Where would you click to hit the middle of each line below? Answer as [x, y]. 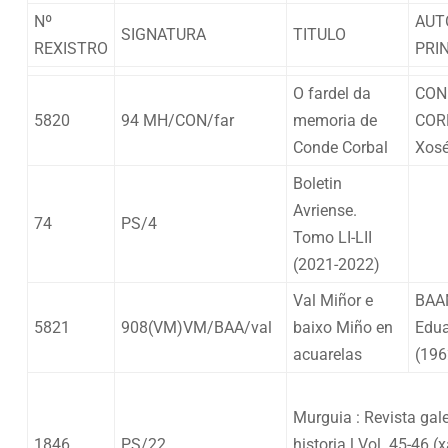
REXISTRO [71, 48]
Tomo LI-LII [332, 237]
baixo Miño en [343, 327]
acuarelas [327, 354]
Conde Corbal [340, 147]
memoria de [335, 120]
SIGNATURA [163, 34]
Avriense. [327, 210]
